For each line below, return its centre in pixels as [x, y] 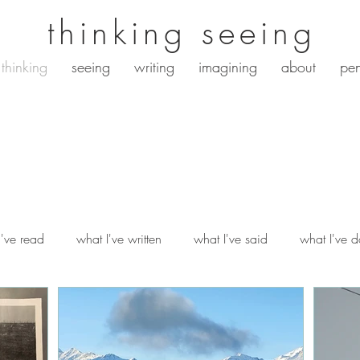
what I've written [119, 239]
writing [154, 67]
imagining [228, 67]
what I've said [231, 239]
